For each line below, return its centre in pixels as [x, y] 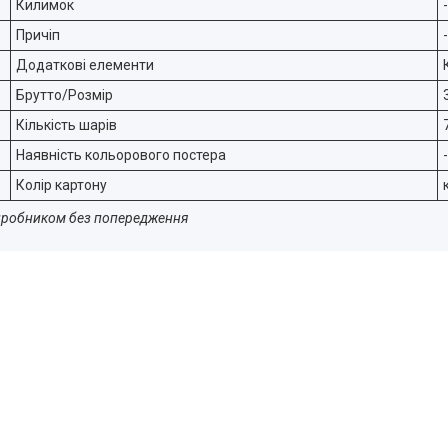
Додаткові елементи [85, 65]
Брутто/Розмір [64, 95]
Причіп [38, 35]
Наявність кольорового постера [121, 155]
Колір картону [61, 185]
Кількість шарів [66, 125]
